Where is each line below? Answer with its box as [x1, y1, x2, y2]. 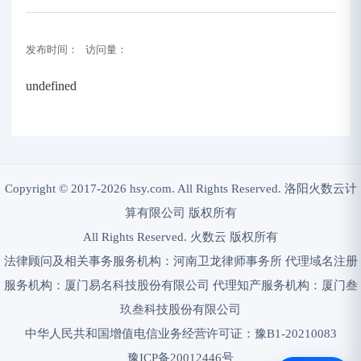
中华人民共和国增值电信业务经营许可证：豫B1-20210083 [24, 327, 337, 340]
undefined [26, 79, 77, 93]
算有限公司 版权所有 [124, 206, 237, 219]
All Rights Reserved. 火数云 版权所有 [83, 230, 278, 243]
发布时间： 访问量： [26, 44, 127, 56]
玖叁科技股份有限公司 [120, 303, 241, 316]
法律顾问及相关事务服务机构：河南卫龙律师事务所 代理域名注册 [3, 255, 358, 268]
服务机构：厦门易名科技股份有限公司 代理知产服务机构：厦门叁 [3, 279, 358, 292]
